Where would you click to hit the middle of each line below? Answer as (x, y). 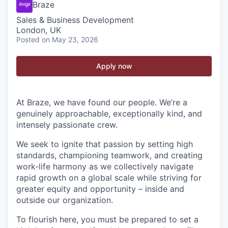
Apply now (114, 66)
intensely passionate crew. (67, 125)
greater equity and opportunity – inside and (100, 189)
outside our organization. (65, 200)
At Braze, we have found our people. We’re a (102, 102)
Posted (28, 39)
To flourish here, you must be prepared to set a (107, 219)
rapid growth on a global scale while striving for (109, 178)
